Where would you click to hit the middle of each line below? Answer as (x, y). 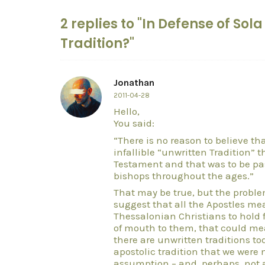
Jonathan (134, 83)
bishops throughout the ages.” (184, 175)
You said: (134, 123)
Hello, (127, 111)
